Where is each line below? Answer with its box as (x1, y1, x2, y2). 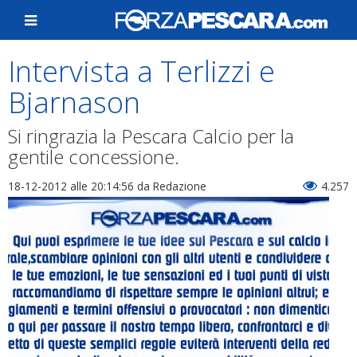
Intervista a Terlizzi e (8, 52, 275, 91)
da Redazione (134, 178, 206, 194)
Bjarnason (8, 83, 140, 122)
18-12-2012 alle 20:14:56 (8, 178, 134, 194)
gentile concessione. (8, 143, 179, 170)
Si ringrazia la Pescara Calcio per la (8, 123, 294, 149)
